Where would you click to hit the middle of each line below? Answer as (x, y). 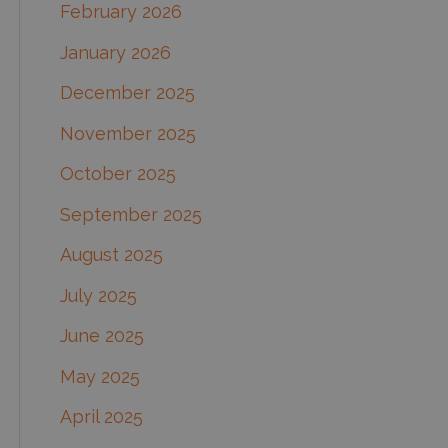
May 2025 (100, 376)
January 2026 (115, 52)
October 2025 (118, 174)
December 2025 (127, 93)
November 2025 (128, 133)
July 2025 (98, 295)
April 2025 (101, 417)
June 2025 (102, 336)
